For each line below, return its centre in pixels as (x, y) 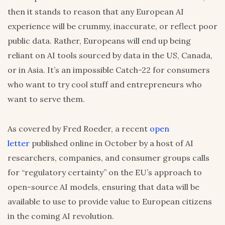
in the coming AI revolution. (61, 216)
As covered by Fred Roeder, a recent (79, 129)
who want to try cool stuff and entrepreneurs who (105, 85)
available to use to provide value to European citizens (110, 202)
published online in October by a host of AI (111, 143)
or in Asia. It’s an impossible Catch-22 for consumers (109, 70)
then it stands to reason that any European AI (96, 12)
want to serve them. (46, 99)
